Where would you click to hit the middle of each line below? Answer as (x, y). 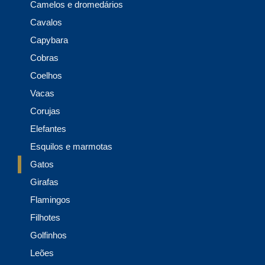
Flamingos (50, 200)
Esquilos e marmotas (71, 147)
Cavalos (46, 22)
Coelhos (46, 76)
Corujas (45, 111)
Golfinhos (49, 235)
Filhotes (45, 218)
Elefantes (48, 129)
